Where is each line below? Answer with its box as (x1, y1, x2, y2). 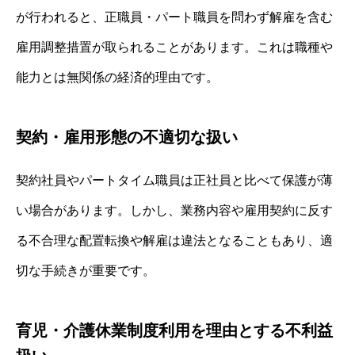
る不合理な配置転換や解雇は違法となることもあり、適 (16, 233, 333, 247)
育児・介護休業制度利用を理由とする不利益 (16, 321, 333, 339)
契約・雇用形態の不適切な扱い (16, 128, 238, 146)
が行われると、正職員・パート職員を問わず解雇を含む (16, 10, 333, 24)
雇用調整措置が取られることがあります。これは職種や (16, 40, 333, 54)
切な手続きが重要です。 (16, 263, 155, 277)
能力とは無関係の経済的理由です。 (16, 70, 219, 84)
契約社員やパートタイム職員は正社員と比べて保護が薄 (16, 173, 333, 187)
